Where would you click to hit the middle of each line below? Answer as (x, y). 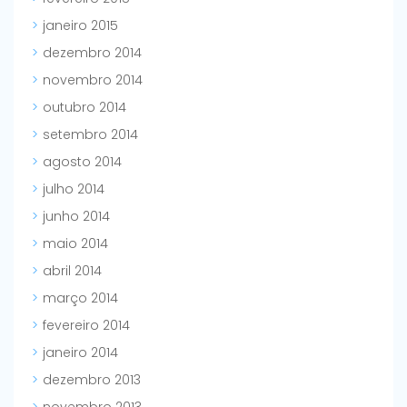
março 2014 (80, 298)
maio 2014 (75, 244)
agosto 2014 (82, 162)
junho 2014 (76, 217)
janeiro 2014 (80, 353)
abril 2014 (72, 271)
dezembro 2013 (92, 380)
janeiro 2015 (80, 26)
